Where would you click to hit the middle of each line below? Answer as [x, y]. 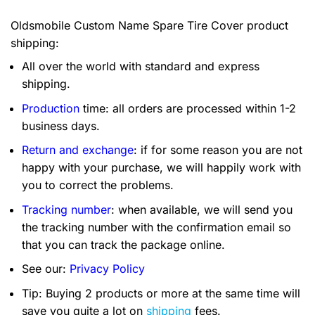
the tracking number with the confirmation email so [156, 227]
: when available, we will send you [202, 209]
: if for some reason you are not [218, 150]
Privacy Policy [107, 269]
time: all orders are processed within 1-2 [188, 108]
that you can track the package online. [123, 244]
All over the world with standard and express [141, 66]
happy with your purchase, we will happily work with [161, 168]
